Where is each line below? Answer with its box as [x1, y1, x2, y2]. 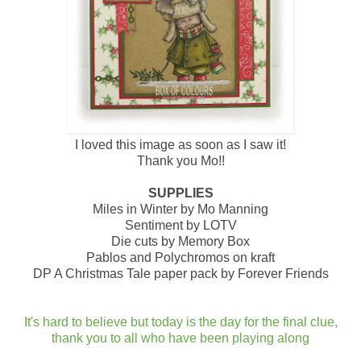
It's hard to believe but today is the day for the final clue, [23, 314, 338, 329]
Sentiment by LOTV [124, 218, 237, 232]
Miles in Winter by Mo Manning [93, 201, 268, 216]
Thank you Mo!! [136, 153, 225, 168]
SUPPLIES [147, 185, 214, 200]
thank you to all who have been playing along [52, 330, 309, 345]
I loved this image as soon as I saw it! [75, 137, 286, 151]
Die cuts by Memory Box [111, 234, 250, 248]
